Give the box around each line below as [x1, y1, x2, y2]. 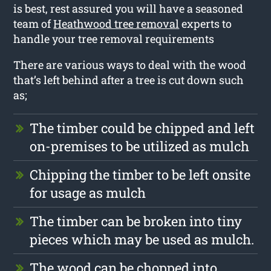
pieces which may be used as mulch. [30, 230, 255, 248]
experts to [179, 16, 232, 31]
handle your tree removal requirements [13, 31, 215, 46]
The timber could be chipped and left [30, 119, 255, 137]
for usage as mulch [30, 183, 146, 201]
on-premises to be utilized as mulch [30, 137, 250, 155]
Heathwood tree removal [53, 16, 180, 31]
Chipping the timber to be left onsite [30, 165, 251, 183]
